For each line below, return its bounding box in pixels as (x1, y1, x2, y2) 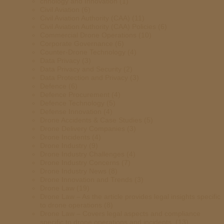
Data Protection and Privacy (40, 73, 128, 81)
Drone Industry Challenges (40, 150, 124, 158)
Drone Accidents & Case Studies (40, 116, 142, 124)
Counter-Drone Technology (40, 48, 125, 56)
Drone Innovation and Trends (40, 175, 132, 183)
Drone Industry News (40, 167, 106, 175)
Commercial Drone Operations (40, 31, 136, 39)
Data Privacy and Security (40, 65, 121, 73)
